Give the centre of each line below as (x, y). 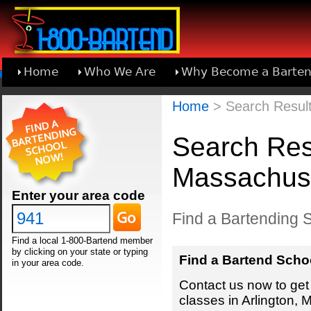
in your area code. (48, 263)
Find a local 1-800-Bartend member (82, 241)
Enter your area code (78, 195)
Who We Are (120, 72)
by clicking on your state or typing (79, 252)
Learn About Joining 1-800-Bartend (126, 101)
